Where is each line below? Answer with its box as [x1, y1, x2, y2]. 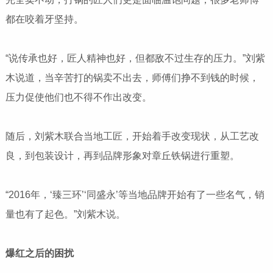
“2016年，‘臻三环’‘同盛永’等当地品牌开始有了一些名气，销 [5, 190, 264, 200]
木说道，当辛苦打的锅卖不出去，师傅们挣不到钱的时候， [5, 73, 259, 83]
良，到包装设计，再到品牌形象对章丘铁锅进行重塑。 [5, 151, 242, 161]
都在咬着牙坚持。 [5, 14, 83, 25]
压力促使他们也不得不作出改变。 [5, 92, 152, 103]
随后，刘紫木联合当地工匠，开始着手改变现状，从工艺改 [5, 131, 259, 142]
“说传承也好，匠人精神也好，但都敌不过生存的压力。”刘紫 [5, 53, 265, 64]
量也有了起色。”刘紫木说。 [5, 209, 126, 220]
